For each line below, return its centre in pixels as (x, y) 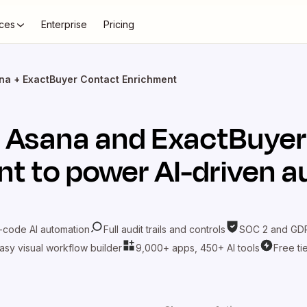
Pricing (119, 24)
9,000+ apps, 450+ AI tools (197, 247)
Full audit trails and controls (164, 229)
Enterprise (64, 24)
